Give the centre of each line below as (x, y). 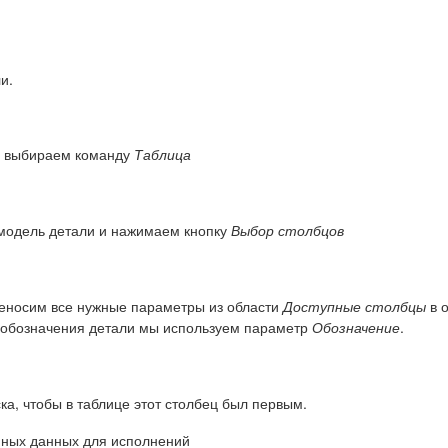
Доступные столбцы (354, 306)
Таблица (162, 154)
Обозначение (356, 327)
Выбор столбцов (287, 230)
